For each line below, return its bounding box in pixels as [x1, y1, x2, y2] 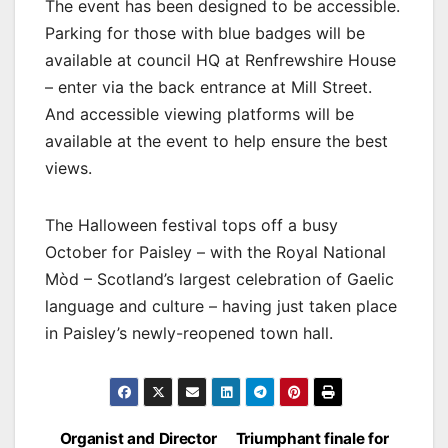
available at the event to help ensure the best [45, 131, 388, 152]
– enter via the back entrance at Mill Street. [45, 77, 372, 98]
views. [45, 158, 92, 179]
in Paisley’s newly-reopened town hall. [45, 323, 333, 344]
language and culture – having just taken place [45, 296, 397, 317]
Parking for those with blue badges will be [45, 23, 365, 44]
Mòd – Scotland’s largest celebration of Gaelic [45, 269, 394, 290]
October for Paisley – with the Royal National [45, 242, 386, 263]
